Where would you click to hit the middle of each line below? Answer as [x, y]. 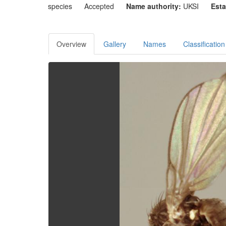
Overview [71, 44]
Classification [204, 44]
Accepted [99, 6]
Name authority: [153, 6]
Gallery [115, 44]
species [60, 6]
